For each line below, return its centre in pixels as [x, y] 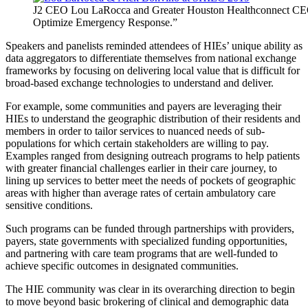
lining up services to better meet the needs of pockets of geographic [151, 181]
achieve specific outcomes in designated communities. [122, 266]
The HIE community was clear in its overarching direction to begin [150, 289]
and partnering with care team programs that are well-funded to [142, 254]
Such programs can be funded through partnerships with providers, [150, 229]
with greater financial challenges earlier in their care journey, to [141, 168]
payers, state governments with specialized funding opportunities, [146, 241]
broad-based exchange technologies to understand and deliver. [140, 83]
